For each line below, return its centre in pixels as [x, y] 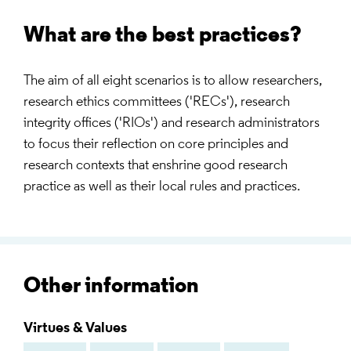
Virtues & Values [75, 329]
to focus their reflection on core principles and [156, 145]
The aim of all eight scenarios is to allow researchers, [173, 81]
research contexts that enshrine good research [156, 166]
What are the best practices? [163, 36]
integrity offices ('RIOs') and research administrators [172, 124]
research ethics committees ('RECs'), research [157, 103]
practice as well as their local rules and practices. [162, 187]
